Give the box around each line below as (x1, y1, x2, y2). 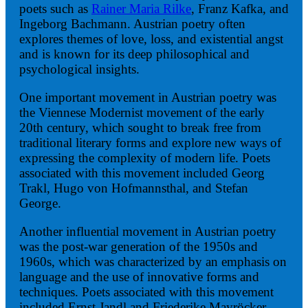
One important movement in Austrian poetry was (19, 90, 276, 105)
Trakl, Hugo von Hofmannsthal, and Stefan (19, 181, 248, 196)
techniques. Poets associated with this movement (19, 285, 274, 300)
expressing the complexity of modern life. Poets (19, 151, 270, 166)
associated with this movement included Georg (19, 166, 265, 181)
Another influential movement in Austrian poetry (19, 224, 276, 239)
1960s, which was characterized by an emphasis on (19, 254, 287, 269)
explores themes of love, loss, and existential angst (19, 32, 283, 47)
